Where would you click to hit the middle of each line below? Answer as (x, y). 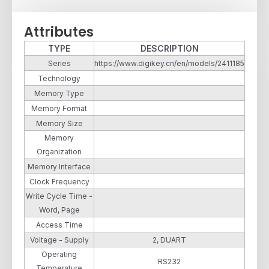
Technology (59, 78)
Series (59, 63)
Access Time (59, 225)
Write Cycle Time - (59, 196)
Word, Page (59, 210)
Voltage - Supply (59, 240)
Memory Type (59, 93)
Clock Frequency (59, 181)
